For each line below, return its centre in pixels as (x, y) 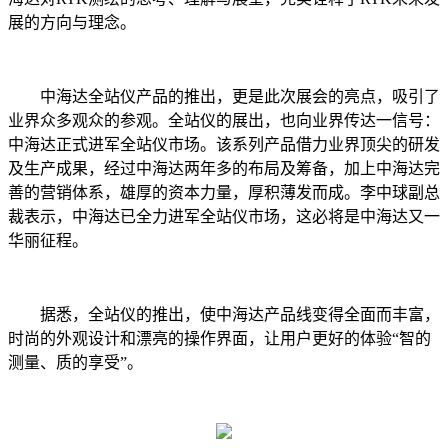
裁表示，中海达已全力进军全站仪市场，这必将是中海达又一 (224, 216)
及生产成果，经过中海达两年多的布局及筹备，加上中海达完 (224, 168)
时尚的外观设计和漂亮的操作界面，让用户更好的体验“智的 (219, 338)
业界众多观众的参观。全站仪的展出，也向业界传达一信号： (224, 120)
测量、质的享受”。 (75, 362)
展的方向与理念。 (72, 22)
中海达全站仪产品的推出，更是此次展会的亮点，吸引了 (240, 96)
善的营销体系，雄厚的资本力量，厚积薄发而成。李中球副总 (224, 192)
